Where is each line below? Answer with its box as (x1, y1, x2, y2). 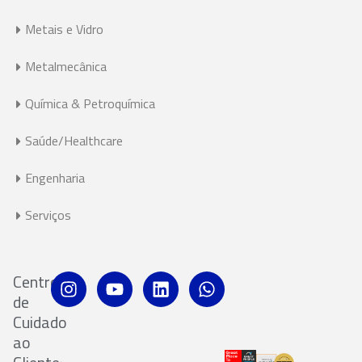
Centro (13, 269, 59, 295)
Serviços (25, 205, 71, 225)
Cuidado (13, 309, 67, 335)
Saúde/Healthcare (25, 131, 123, 151)
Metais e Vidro (25, 19, 103, 40)
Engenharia (25, 168, 85, 188)
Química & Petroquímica (25, 94, 155, 114)
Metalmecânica (25, 57, 107, 77)
